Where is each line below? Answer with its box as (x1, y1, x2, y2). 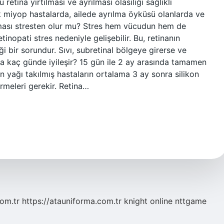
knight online (124, 196, 172, 206)
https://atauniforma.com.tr (22, 196, 121, 206)
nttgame (175, 196, 206, 206)
